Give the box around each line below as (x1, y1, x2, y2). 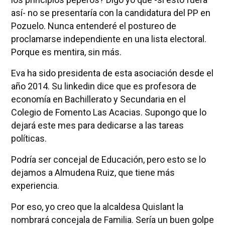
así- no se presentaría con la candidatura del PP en (11, 8, 210, 18)
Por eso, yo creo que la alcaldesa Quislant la (11, 201, 183, 212)
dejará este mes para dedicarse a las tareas (11, 120, 184, 131)
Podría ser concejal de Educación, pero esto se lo (11, 154, 206, 165)
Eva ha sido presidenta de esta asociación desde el (11, 68, 213, 78)
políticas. (11, 133, 47, 144)
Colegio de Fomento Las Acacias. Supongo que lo (11, 107, 206, 118)
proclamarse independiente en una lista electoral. (11, 34, 206, 44)
